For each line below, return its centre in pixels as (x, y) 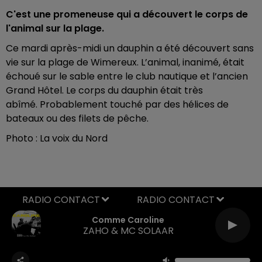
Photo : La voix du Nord (58, 138)
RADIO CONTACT (176, 199)
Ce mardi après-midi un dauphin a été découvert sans (130, 48)
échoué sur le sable (50, 76)
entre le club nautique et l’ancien (173, 76)
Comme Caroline (128, 220)
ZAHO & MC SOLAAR (128, 231)
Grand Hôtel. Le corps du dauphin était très (104, 90)
